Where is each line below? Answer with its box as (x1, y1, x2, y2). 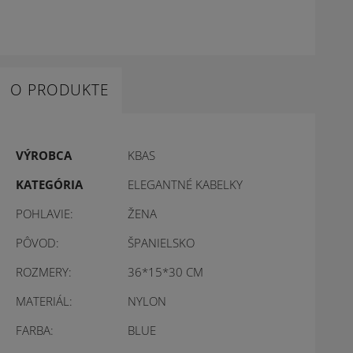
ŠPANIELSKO (128, 235, 195, 251)
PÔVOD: (16, 235, 60, 251)
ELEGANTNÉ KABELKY (128, 176, 243, 192)
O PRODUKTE (10, 80, 110, 100)
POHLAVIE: (16, 206, 74, 221)
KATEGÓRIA (16, 176, 84, 192)
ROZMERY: (16, 264, 72, 280)
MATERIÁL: (16, 293, 73, 309)
